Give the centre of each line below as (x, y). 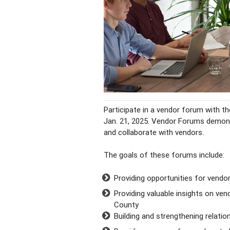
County (126, 204)
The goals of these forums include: (164, 155)
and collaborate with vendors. (154, 132)
